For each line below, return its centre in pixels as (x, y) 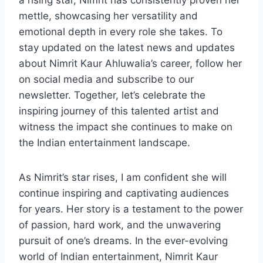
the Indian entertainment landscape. (104, 143)
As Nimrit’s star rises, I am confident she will (123, 178)
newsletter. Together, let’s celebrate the (112, 95)
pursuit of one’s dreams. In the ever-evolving (123, 241)
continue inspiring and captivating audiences (124, 193)
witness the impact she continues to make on (126, 127)
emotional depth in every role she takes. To (121, 32)
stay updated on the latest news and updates (127, 48)
